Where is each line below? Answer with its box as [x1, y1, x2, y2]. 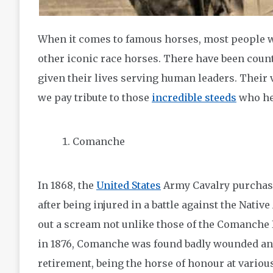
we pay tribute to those [38, 91, 152, 104]
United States [96, 179, 161, 191]
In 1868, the [38, 179, 96, 191]
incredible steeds [152, 91, 236, 104]
